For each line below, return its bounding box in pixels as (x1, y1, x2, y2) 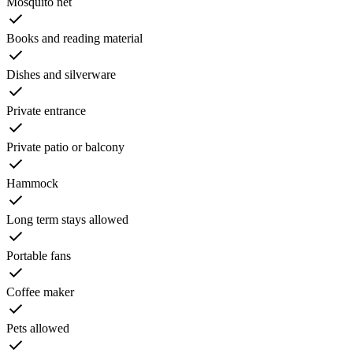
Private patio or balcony (6, 139, 124, 154)
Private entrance (6, 103, 86, 117)
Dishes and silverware (6, 67, 116, 81)
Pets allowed (6, 321, 69, 335)
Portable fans (6, 248, 71, 262)
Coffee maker (6, 284, 74, 299)
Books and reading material (6, 31, 143, 45)
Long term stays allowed (6, 212, 128, 226)
